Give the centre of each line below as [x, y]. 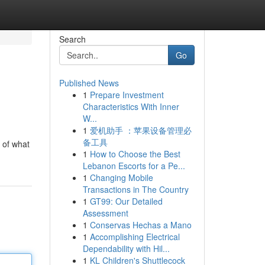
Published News [89, 83]
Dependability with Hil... [126, 248]
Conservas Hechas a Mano [140, 225]
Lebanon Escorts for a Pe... [134, 166]
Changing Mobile [121, 177]
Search [72, 39]
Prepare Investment [127, 95]
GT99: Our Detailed [126, 201]
